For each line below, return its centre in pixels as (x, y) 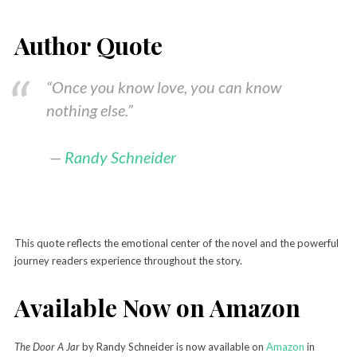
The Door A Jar (48, 346)
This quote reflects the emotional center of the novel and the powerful (176, 243)
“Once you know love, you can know (163, 86)
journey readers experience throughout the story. (128, 260)
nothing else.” (89, 110)
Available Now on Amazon (157, 307)
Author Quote (88, 45)
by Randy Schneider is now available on (173, 346)
